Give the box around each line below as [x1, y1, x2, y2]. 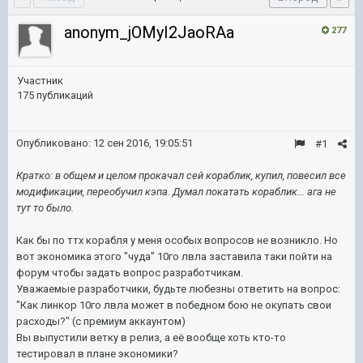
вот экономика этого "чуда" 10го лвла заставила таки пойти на [16, 250, 332, 263]
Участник [17, 75, 63, 87]
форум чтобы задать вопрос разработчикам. [16, 267, 243, 279]
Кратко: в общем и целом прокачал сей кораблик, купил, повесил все [16, 169, 346, 181]
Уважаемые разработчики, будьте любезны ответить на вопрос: [16, 283, 340, 295]
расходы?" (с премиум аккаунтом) [16, 315, 188, 327]
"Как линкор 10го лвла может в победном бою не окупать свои [16, 299, 331, 311]
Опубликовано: [16, 137, 93, 149]
